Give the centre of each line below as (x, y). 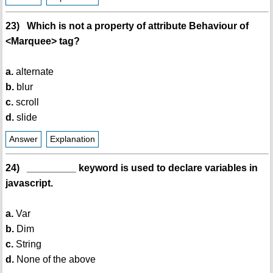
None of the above (55, 260)
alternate (33, 72)
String (27, 244)
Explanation (72, 140)
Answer (23, 140)
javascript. (29, 183)
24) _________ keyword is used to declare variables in (131, 168)
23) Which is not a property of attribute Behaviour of (127, 26)
